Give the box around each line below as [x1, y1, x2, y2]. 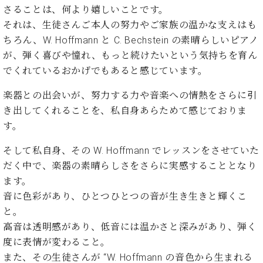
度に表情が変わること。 [3, 237, 111, 248]
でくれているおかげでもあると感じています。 [3, 65, 208, 77]
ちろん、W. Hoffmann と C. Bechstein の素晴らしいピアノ [3, 35, 259, 46]
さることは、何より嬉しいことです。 [3, 4, 168, 16]
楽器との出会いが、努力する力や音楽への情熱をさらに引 [3, 90, 257, 102]
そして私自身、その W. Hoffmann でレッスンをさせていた [3, 145, 260, 157]
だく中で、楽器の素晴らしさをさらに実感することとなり [3, 160, 257, 172]
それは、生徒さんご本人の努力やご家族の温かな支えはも [3, 19, 257, 31]
